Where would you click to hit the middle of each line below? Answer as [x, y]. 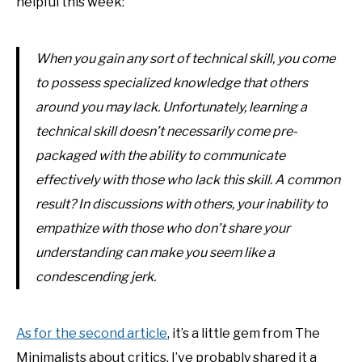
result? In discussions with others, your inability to [182, 204]
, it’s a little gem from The [244, 334]
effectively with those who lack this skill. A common [188, 180]
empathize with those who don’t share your [163, 229]
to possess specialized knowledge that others [172, 83]
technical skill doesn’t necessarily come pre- [166, 132]
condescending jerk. [96, 277]
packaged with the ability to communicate [160, 156]
